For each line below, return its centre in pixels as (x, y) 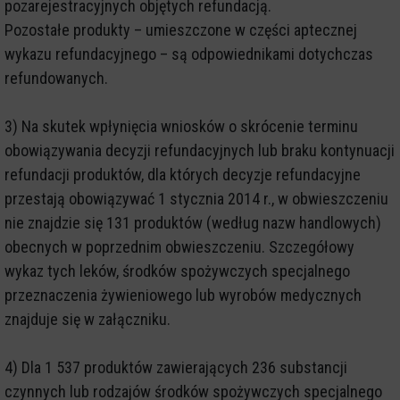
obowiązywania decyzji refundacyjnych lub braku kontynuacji (200, 150)
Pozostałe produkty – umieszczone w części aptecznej (181, 29)
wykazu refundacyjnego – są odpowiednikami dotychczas (189, 54)
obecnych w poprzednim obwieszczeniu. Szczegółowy (179, 246)
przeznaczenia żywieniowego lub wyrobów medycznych (183, 295)
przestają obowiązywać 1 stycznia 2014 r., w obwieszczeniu (196, 198)
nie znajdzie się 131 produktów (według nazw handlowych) (193, 222)
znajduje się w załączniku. (87, 319)
